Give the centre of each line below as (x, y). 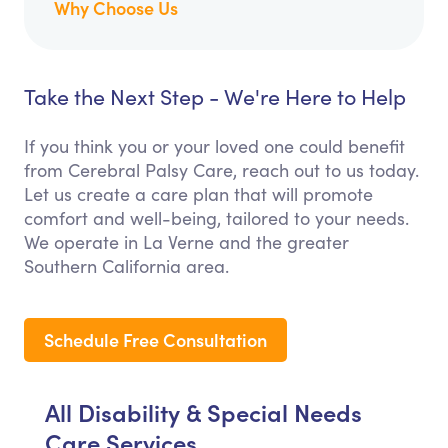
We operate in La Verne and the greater (186, 242)
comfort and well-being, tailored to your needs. (216, 218)
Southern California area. (126, 266)
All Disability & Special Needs (203, 412)
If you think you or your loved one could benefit (214, 146)
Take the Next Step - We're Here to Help (215, 97)
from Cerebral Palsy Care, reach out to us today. (221, 170)
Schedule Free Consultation (155, 340)
